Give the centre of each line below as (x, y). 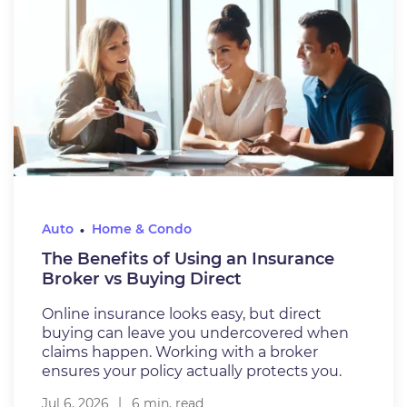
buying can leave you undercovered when (195, 333)
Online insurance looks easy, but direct (181, 314)
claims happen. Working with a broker (179, 352)
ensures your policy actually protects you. (191, 372)
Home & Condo (141, 229)
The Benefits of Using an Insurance (188, 259)
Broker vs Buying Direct (141, 279)
